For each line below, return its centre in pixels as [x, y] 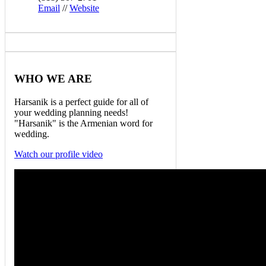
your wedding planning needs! [71, 112]
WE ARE [68, 78]
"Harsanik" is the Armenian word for [83, 123]
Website [84, 8]
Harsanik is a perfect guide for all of [81, 102]
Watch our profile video [58, 154]
